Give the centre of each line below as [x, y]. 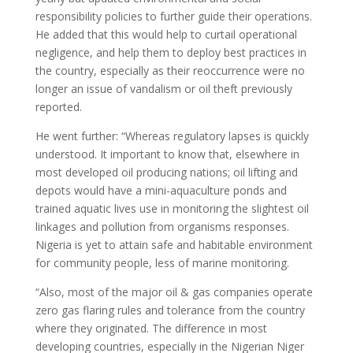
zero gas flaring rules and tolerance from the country [170, 310]
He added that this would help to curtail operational [166, 34]
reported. [58, 107]
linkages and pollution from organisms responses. [162, 227]
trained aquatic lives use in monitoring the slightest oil [172, 208]
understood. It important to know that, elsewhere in [167, 154]
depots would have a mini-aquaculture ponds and [161, 190]
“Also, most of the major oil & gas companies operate [174, 292]
